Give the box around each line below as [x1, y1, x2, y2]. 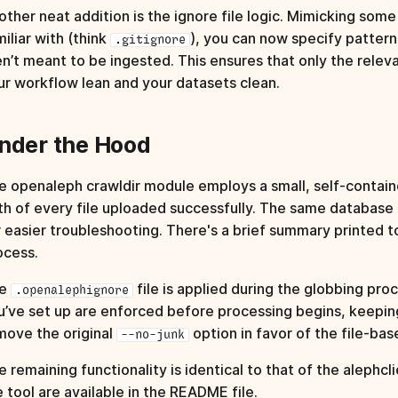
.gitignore [115, 34, 186, 47]
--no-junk [121, 329, 185, 342]
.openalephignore [15, 284, 129, 298]
